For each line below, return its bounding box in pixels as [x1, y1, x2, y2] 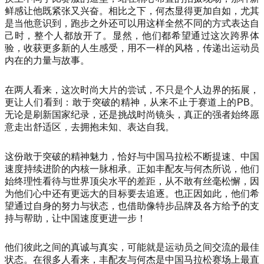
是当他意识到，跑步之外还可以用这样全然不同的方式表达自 [5, 18, 259, 28]
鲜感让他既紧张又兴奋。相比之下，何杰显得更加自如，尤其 [5, 5, 259, 16]
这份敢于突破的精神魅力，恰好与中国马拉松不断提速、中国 [5, 151, 259, 161]
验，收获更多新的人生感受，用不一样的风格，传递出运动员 [5, 42, 259, 53]
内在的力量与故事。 [5, 55, 90, 65]
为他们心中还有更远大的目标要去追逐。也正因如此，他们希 [5, 188, 259, 199]
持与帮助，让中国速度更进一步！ [5, 213, 146, 223]
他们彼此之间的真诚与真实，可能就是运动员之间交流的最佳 [5, 242, 259, 253]
